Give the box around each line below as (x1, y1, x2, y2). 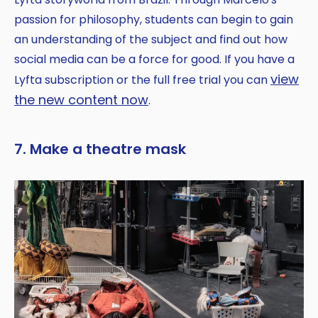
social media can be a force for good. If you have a (14, 51, 295, 68)
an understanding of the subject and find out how (14, 31, 287, 48)
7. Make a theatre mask (14, 139, 186, 160)
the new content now (14, 91, 148, 109)
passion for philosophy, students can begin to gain (14, 11, 293, 28)
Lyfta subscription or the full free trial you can (14, 72, 270, 89)
